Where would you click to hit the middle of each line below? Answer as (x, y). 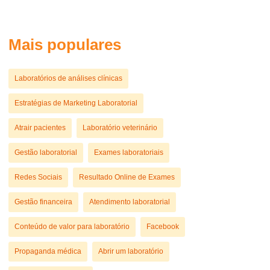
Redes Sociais (38, 177)
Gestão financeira (43, 202)
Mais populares (65, 45)
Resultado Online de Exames (127, 177)
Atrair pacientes (40, 128)
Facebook (163, 227)
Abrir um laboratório (131, 251)
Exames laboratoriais (129, 152)
